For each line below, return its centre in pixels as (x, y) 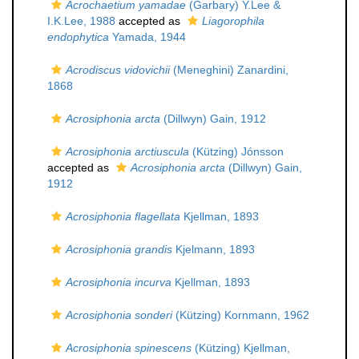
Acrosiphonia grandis (119, 249)
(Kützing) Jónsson (236, 151)
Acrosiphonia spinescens (129, 348)
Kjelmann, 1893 (214, 249)
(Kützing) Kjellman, (241, 348)
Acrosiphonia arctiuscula (127, 151)
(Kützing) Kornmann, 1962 (241, 315)
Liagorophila (233, 21)
